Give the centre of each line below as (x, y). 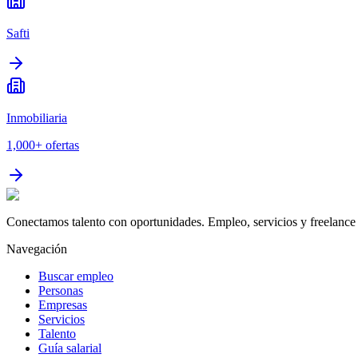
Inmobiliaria (37, 117)
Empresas (63, 304)
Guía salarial (70, 348)
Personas (61, 290)
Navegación (37, 249)
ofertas (62, 145)
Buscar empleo (76, 276)
